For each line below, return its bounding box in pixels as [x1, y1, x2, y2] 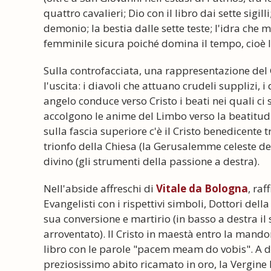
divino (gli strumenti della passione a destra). [44, 154, 260, 168]
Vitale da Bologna [156, 181, 248, 195]
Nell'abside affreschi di [44, 181, 156, 195]
